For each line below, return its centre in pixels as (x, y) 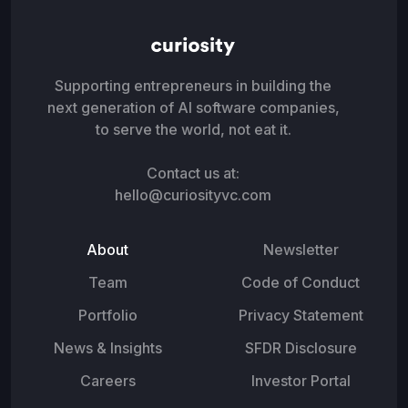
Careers (107, 381)
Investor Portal (301, 381)
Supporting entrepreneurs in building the (193, 86)
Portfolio (107, 316)
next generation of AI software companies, (193, 108)
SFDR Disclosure (301, 348)
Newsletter (301, 250)
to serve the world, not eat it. (193, 130)
